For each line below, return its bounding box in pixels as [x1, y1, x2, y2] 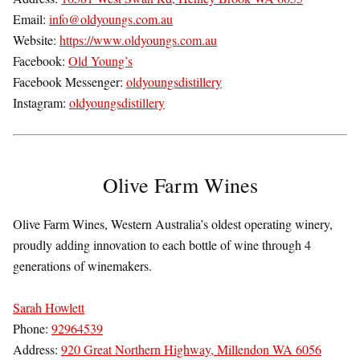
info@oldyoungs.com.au [49, 10, 173, 28]
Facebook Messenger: [13, 73, 126, 91]
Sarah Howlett [13, 299, 84, 317]
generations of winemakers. [13, 257, 152, 275]
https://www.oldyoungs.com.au [59, 31, 217, 49]
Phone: [13, 320, 51, 337]
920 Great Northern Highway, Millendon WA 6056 [61, 341, 321, 358]
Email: [13, 10, 49, 28]
